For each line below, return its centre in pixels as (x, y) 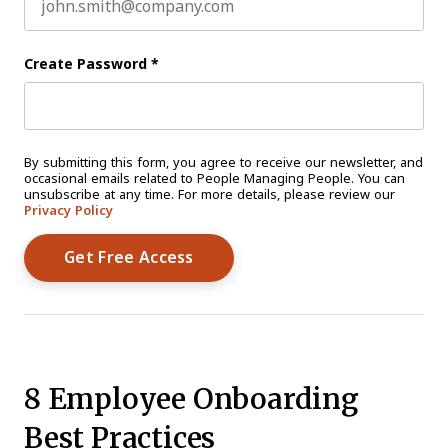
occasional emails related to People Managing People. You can (214, 178)
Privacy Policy (68, 210)
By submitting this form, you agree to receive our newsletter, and (223, 162)
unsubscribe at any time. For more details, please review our (209, 194)
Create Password (85, 64)
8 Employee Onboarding (191, 398)
